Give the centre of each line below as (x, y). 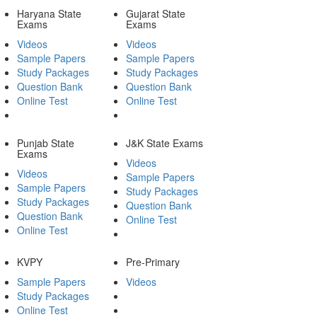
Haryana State (50, 13)
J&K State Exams (164, 143)
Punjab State (46, 143)
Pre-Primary (152, 261)
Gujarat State (155, 13)
